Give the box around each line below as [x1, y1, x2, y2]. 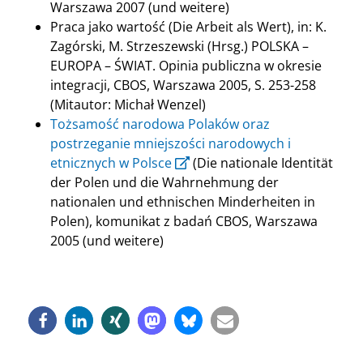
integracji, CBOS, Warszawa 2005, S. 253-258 [50, 76, 316, 95]
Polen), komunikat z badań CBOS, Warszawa [50, 212, 318, 231]
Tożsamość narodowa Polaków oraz [50, 115, 270, 134]
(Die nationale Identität [190, 154, 333, 173]
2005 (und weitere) [50, 232, 164, 250]
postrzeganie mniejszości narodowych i [50, 135, 291, 153]
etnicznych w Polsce [50, 154, 172, 173]
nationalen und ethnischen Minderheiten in [50, 193, 315, 211]
